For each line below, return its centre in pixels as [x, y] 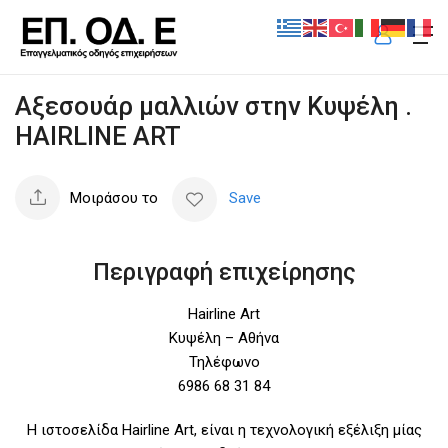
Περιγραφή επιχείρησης [224, 271]
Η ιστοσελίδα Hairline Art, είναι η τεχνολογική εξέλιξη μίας [224, 429]
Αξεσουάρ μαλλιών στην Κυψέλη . [213, 105]
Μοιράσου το [114, 197]
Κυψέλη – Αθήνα [224, 337]
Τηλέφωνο [224, 361]
